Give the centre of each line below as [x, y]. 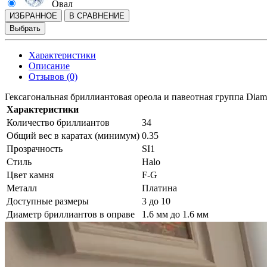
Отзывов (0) [53, 77]
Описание [49, 66]
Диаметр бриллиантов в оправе [71, 215]
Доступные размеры [48, 201]
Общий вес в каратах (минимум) [73, 136]
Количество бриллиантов [58, 123]
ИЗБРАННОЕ [33, 16]
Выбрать [25, 29]
